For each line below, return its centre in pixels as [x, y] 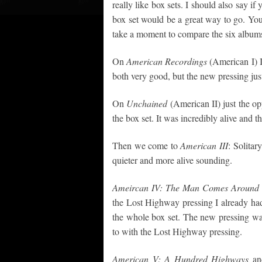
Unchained [147, 103]
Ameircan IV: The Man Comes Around [186, 187]
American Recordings [167, 61]
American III [204, 145]
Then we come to [146, 145]
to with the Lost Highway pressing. [177, 231]
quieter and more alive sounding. [172, 160]
